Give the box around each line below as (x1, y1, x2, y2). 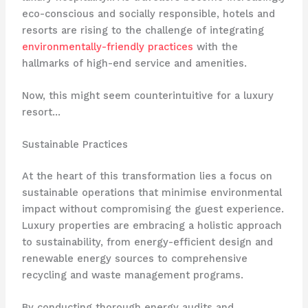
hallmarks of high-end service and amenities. (21, 56, 247, 69)
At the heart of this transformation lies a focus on (21, 170, 272, 183)
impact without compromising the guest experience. (21, 203, 284, 216)
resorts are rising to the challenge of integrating (21, 23, 264, 36)
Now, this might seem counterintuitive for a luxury (21, 89, 274, 102)
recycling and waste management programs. (21, 269, 243, 282)
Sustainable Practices (21, 138, 128, 151)
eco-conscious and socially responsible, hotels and (21, 7, 275, 20)
